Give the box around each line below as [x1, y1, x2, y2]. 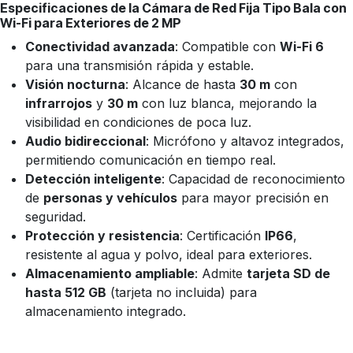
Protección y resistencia [25, 228, 180, 244]
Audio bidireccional [25, 133, 146, 150]
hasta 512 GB [25, 284, 106, 301]
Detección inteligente [25, 171, 162, 188]
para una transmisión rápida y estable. [25, 58, 254, 74]
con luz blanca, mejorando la [138, 95, 317, 112]
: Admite [195, 266, 247, 282]
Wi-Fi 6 [280, 39, 324, 55]
